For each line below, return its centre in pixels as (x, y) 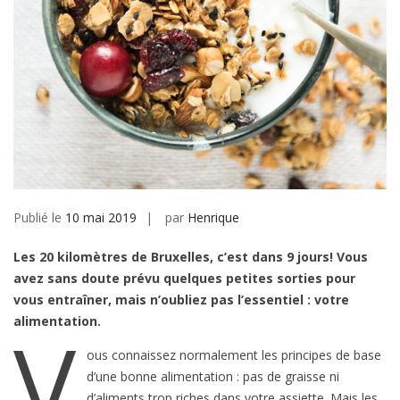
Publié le (39, 217)
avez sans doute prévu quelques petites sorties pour (184, 278)
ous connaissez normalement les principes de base (233, 355)
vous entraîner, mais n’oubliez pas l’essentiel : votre (181, 300)
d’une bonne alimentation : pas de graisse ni (212, 376)
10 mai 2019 (101, 217)
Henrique (213, 217)
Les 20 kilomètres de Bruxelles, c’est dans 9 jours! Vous (191, 257)
